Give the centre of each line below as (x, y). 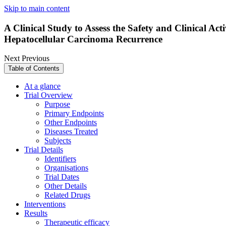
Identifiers (60, 159)
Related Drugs (67, 195)
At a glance (42, 86)
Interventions (45, 204)
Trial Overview (48, 95)
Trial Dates (62, 177)
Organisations (66, 168)
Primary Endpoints (74, 114)
